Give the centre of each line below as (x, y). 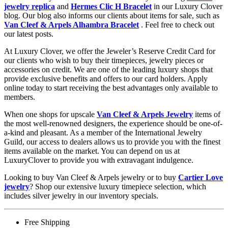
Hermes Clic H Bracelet (111, 7)
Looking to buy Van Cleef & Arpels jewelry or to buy (91, 178)
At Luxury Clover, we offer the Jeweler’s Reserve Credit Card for (110, 51)
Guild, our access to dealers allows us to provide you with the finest (112, 142)
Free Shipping (47, 222)
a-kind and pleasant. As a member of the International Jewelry (103, 133)
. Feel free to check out (177, 25)
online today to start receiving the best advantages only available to (111, 88)
